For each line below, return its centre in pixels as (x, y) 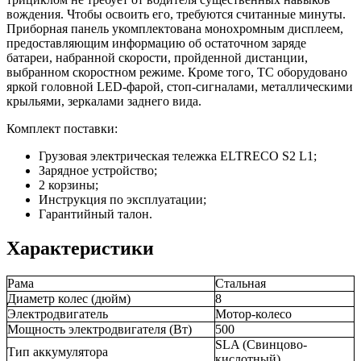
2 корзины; (68, 185)
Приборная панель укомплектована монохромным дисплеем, (175, 29)
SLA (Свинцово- (261, 345)
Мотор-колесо (253, 314)
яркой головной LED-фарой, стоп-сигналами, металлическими (180, 87)
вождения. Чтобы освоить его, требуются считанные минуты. (176, 15)
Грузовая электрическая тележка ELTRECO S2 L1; (178, 156)
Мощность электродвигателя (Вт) (100, 330)
